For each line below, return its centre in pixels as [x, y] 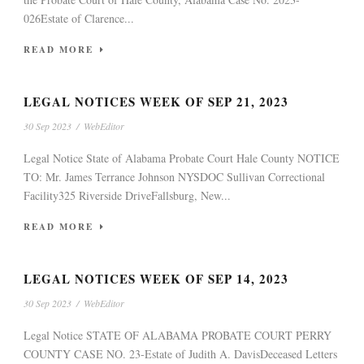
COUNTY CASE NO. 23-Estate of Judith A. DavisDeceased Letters [180, 354]
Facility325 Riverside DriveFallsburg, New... [127, 196]
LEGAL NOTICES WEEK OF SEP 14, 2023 [156, 279]
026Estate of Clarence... [79, 19]
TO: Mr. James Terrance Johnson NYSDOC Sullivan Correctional [174, 177]
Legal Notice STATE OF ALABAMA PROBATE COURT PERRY [178, 336]
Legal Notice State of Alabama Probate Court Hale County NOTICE [182, 158]
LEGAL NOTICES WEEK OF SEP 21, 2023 [156, 102]
